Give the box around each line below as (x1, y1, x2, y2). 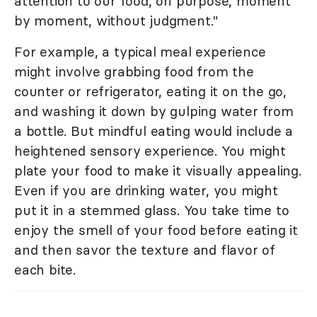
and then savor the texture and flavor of (14, 241, 275, 259)
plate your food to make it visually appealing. (14, 162, 301, 180)
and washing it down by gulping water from (14, 103, 294, 120)
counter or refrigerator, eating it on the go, (14, 83, 287, 100)
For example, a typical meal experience (14, 43, 266, 61)
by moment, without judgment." (14, 12, 219, 30)
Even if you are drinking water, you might (14, 182, 278, 200)
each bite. (14, 261, 76, 279)
